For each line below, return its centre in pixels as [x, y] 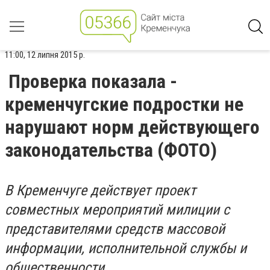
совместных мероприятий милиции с [117, 210]
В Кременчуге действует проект [100, 190]
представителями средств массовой [115, 229]
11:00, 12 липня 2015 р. [45, 55]
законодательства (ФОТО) [111, 150]
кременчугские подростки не [124, 104]
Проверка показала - [93, 81]
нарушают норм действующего [132, 127]
